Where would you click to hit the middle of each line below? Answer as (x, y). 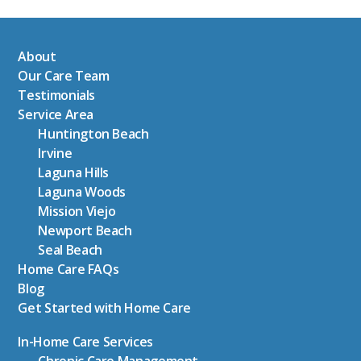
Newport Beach (85, 231)
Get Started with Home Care (105, 308)
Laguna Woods (82, 192)
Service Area (56, 115)
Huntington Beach (93, 134)
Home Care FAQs (68, 270)
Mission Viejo (77, 212)
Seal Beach (70, 250)
